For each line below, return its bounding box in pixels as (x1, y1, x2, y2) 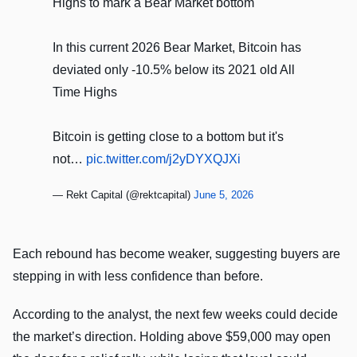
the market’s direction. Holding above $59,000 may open (13, 330, 331, 344)
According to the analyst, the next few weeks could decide (13, 308, 338, 322)
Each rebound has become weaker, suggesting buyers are (13, 247, 340, 261)
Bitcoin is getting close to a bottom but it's (53, 130, 284, 144)
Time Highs (53, 85, 117, 100)
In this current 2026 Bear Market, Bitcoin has (53, 41, 301, 55)
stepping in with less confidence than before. (13, 269, 263, 284)
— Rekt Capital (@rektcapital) (53, 189, 194, 202)
